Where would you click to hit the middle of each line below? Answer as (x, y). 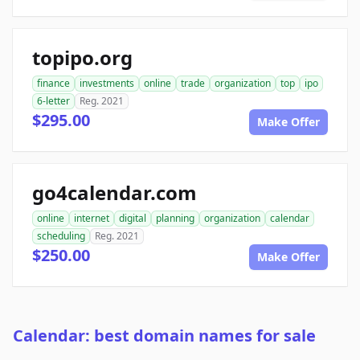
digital (133, 219)
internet (92, 219)
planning (175, 219)
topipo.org (82, 58)
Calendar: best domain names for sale (164, 336)
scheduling (61, 236)
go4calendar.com (115, 193)
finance (53, 84)
